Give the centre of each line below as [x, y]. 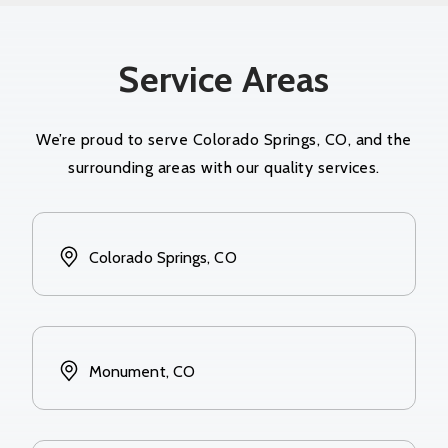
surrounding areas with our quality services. [224, 167]
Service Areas [224, 78]
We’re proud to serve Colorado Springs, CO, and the [224, 139]
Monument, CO [142, 371]
